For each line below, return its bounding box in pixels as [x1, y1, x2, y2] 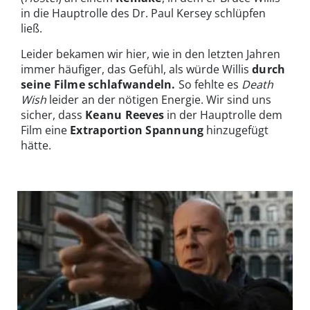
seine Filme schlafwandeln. [21, 77, 179, 93]
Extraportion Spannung [70, 122, 204, 138]
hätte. [21, 138, 51, 154]
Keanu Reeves [85, 107, 165, 123]
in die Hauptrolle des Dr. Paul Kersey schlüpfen [21, 6, 266, 21]
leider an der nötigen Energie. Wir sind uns [46, 92, 271, 108]
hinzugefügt [203, 122, 269, 138]
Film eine [21, 122, 70, 138]
